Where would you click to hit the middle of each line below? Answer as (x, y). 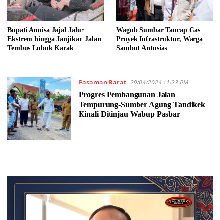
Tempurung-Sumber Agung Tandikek (142, 104)
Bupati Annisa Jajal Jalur (46, 30)
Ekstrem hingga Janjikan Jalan (54, 39)
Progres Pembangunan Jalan (127, 94)
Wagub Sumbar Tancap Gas (158, 30)
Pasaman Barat (102, 82)
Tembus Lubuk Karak (41, 48)
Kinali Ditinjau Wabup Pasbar (129, 114)
